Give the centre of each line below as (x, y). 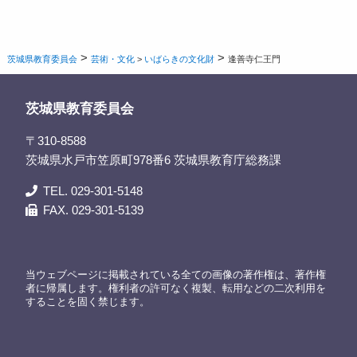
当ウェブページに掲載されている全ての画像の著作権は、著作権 (175, 274)
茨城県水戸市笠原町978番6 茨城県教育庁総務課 (153, 159)
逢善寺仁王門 (255, 59)
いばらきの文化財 (180, 59)
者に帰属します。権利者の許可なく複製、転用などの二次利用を (175, 288)
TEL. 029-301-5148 (93, 190)
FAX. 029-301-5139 (94, 210)
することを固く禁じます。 (87, 301)
